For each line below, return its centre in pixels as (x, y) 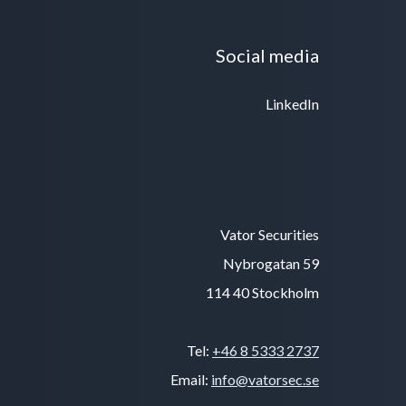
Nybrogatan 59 (271, 263)
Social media (267, 55)
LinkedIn (292, 103)
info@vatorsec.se (265, 379)
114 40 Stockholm (262, 292)
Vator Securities (270, 234)
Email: (191, 379)
